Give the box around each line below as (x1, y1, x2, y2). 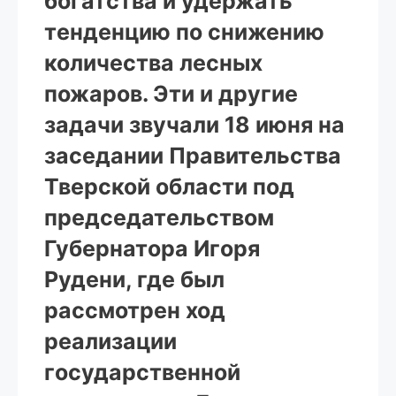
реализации (44, 327, 177, 354)
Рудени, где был (44, 265, 225, 293)
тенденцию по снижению (44, 18, 324, 45)
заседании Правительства (44, 141, 341, 169)
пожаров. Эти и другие (44, 80, 298, 107)
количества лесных (44, 49, 263, 76)
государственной (44, 358, 240, 385)
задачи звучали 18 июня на (44, 110, 345, 138)
